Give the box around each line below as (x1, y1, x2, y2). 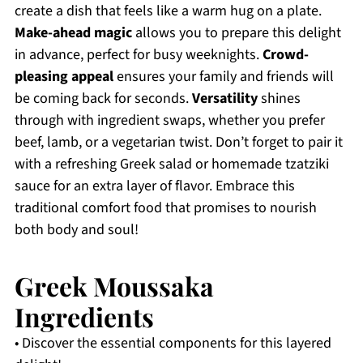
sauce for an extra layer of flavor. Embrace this (14, 176, 295, 197)
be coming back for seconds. (14, 88, 192, 109)
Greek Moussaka (14, 268, 214, 304)
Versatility (191, 88, 258, 109)
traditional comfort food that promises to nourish (14, 198, 317, 219)
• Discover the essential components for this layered (14, 333, 331, 354)
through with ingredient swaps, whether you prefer (14, 110, 325, 131)
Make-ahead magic (14, 23, 132, 44)
